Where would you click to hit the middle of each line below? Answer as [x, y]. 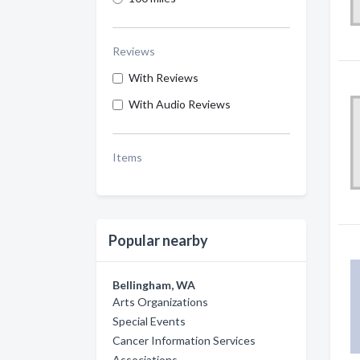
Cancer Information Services [184, 340]
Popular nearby [158, 240]
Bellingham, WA [154, 285]
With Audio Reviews [180, 104]
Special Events [149, 321]
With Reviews [164, 78]
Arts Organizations [160, 302]
